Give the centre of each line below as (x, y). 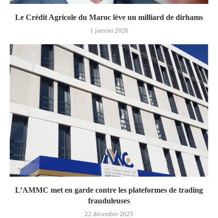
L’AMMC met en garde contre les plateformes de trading (109, 190)
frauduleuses (109, 200)
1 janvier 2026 (109, 30)
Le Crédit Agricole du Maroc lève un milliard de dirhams (109, 17)
